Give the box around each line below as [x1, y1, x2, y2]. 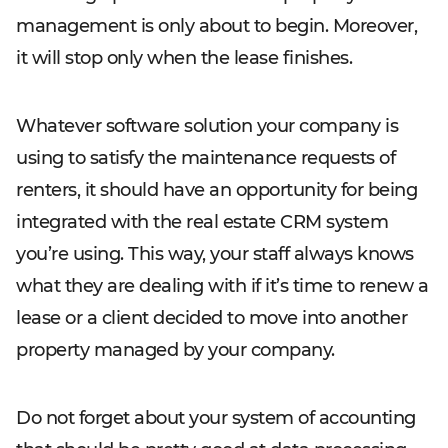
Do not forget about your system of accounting [16, 407, 416, 429]
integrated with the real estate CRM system [16, 211, 388, 233]
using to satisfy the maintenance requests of [16, 147, 395, 169]
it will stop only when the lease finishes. [16, 47, 352, 69]
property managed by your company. [16, 339, 335, 361]
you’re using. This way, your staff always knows [16, 243, 414, 265]
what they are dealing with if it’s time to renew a [16, 275, 428, 297]
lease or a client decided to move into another [16, 307, 407, 329]
